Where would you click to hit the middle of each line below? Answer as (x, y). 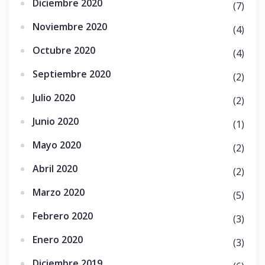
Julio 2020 (54, 98)
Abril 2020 (55, 169)
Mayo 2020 (57, 145)
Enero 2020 (58, 240)
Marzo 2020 (59, 193)
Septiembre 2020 (72, 74)
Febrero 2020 (63, 216)
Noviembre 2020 (70, 27)
